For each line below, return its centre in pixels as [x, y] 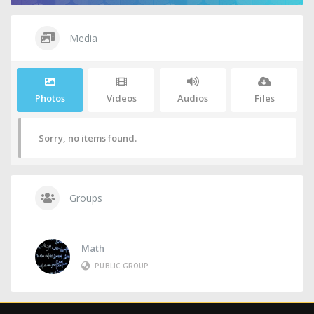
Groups [84, 198]
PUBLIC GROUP [122, 266]
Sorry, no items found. [88, 138]
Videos [121, 98]
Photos [50, 98]
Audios [193, 98]
